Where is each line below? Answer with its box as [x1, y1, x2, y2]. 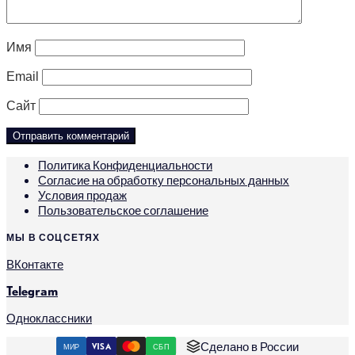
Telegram [6, 282, 58, 298]
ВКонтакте [6, 255, 63, 271]
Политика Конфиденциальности [38, 156, 212, 172]
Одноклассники [6, 309, 92, 325]
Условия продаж [38, 186, 127, 202]
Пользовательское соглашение [38, 201, 208, 217]
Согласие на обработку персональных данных [38, 171, 289, 187]
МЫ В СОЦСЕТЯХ [6, 230, 101, 243]
